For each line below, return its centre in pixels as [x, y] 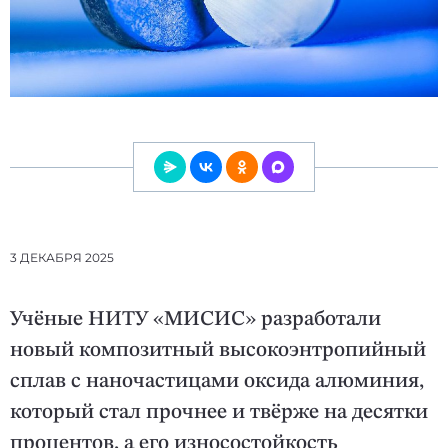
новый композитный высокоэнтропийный [218, 351]
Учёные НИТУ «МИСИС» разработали [195, 320]
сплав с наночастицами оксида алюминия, [217, 382]
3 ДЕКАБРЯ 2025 [62, 258]
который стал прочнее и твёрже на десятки [219, 413]
